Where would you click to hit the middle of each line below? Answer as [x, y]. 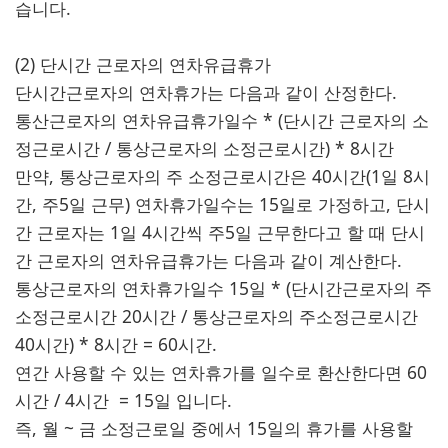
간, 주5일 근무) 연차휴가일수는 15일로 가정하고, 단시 [222, 204]
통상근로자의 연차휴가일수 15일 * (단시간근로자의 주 [223, 288]
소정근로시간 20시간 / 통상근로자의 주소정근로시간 [216, 316]
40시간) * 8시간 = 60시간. [116, 344]
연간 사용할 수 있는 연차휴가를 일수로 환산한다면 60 [221, 372]
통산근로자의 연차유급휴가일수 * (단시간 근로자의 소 [222, 120]
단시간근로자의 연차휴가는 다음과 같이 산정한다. [206, 92]
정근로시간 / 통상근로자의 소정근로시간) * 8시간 [204, 148]
